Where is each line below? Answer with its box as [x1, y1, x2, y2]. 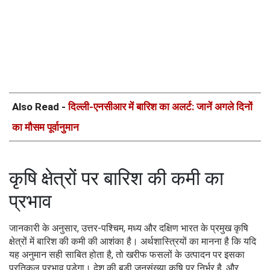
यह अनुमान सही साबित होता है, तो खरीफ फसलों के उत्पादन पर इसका [9, 248, 245, 260]
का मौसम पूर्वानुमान [12, 121, 79, 133]
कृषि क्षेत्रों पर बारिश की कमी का [9, 166, 224, 190]
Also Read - [12, 100, 68, 113]
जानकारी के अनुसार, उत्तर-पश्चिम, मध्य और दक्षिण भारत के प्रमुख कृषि [9, 222, 248, 234]
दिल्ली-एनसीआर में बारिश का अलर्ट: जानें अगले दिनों [68, 100, 253, 113]
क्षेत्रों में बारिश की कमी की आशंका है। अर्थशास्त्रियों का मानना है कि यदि [9, 235, 256, 247]
